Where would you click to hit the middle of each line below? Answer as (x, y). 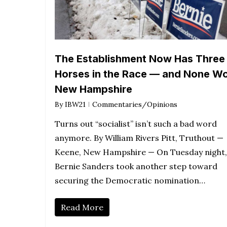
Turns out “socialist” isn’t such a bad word (136, 124)
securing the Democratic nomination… (130, 181)
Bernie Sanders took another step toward (136, 166)
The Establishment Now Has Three (140, 59)
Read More (82, 207)
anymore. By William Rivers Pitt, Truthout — (139, 138)
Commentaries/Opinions (135, 105)
